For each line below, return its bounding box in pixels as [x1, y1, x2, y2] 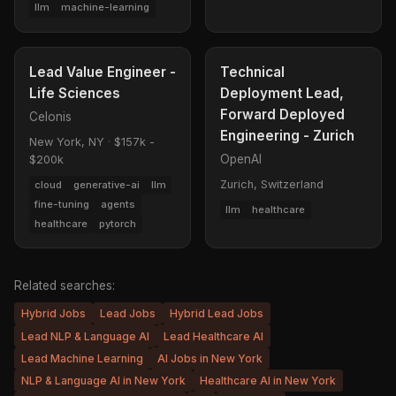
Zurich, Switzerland [220, 177, 324, 191]
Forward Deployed [220, 105, 345, 123]
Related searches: [14, 278, 115, 293]
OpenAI [220, 151, 262, 166]
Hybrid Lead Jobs [170, 307, 263, 321]
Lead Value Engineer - [29, 63, 176, 80]
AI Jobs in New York [157, 351, 263, 365]
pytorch [99, 217, 137, 230]
